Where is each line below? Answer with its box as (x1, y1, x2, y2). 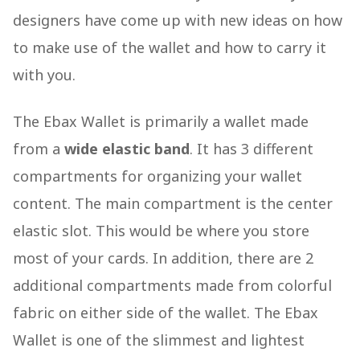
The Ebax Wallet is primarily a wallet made (13, 112, 309, 132)
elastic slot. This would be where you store (13, 221, 309, 241)
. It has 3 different (190, 139, 313, 159)
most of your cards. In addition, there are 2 (13, 248, 313, 268)
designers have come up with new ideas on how (13, 10, 342, 31)
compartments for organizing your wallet (13, 166, 302, 186)
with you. (13, 65, 76, 85)
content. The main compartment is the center (13, 194, 333, 214)
